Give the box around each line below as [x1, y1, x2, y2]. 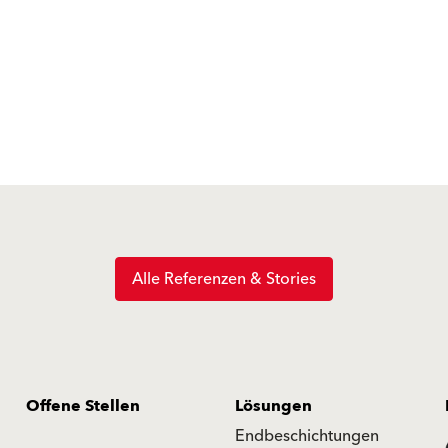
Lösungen [235, 391, 312, 420]
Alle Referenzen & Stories [132, 264, 316, 293]
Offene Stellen [26, 391, 140, 420]
